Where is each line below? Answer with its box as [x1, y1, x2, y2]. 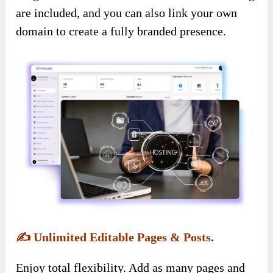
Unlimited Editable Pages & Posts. [30, 230, 214, 244]
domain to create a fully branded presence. [16, 24, 227, 38]
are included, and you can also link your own [16, 6, 238, 20]
